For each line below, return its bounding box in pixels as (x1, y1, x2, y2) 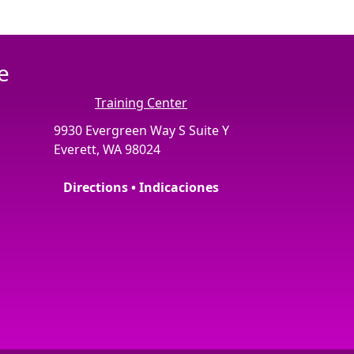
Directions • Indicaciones (63, 179, 220, 196)
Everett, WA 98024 (53, 141, 160, 158)
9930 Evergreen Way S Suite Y (53, 122, 229, 139)
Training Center (95, 94, 188, 111)
